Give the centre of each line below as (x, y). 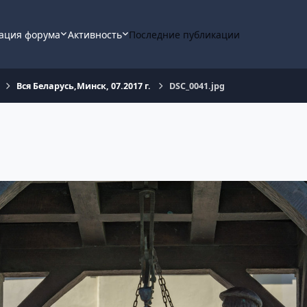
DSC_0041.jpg (197, 86)
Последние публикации (185, 34)
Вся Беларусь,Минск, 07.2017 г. (84, 86)
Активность (95, 34)
